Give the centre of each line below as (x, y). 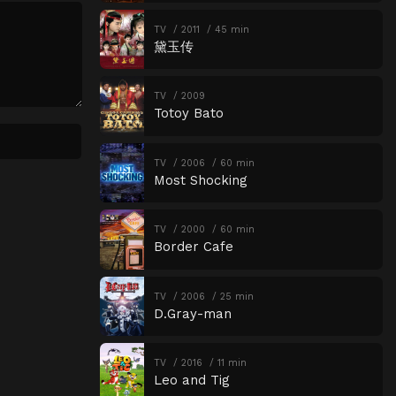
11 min (232, 363)
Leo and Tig (191, 381)
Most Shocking (200, 180)
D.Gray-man (192, 313)
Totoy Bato (188, 114)
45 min (232, 29)
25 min (236, 296)
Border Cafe (193, 247)
